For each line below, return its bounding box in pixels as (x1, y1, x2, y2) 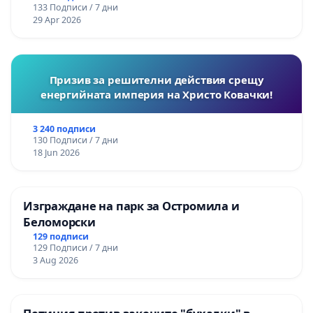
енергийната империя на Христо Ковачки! (40, 87, 273, 102)
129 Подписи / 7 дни (32, 242, 118, 254)
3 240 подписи (32, 123, 96, 136)
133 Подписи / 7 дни (32, 1, 118, 14)
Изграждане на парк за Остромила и (23, 198, 240, 214)
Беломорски (23, 214, 96, 231)
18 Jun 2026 (32, 147, 80, 159)
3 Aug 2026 (32, 254, 78, 267)
